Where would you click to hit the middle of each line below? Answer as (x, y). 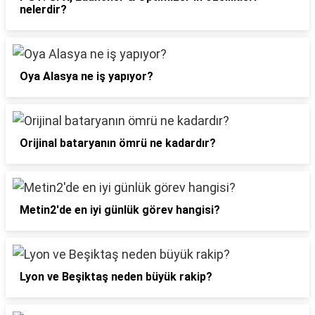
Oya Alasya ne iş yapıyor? (86, 76)
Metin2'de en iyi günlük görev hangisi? (120, 210)
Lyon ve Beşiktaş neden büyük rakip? (116, 277)
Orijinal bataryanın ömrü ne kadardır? (118, 143)
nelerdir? (43, 9)
